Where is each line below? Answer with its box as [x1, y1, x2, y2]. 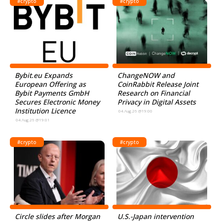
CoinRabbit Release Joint [117, 79, 199, 89]
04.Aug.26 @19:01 [16, 117, 50, 122]
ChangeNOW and [117, 71, 175, 80]
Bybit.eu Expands [15, 71, 73, 80]
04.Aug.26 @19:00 [118, 108, 153, 113]
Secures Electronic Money [15, 97, 100, 107]
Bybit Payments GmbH [15, 88, 89, 98]
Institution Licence [15, 106, 75, 115]
